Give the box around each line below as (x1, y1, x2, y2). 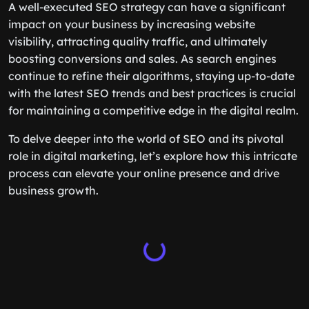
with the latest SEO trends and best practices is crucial (8, 86, 296, 100)
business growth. (8, 183, 99, 197)
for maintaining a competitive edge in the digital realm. (8, 103, 299, 117)
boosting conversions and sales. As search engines (8, 52, 277, 66)
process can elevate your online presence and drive (8, 166, 279, 180)
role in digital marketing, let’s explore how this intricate (8, 149, 297, 163)
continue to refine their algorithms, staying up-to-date (8, 69, 295, 83)
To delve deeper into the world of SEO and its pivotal (8, 132, 283, 146)
